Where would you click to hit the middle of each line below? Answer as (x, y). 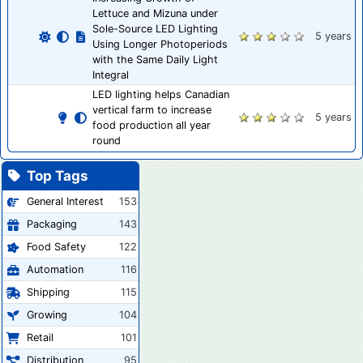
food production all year (152, 126)
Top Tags (54, 176)
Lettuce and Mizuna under (155, 14)
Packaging (52, 224)
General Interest (65, 202)
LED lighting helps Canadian (161, 95)
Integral (111, 75)
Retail (40, 338)
